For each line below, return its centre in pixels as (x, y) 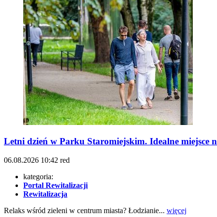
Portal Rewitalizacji (55, 185)
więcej (177, 210)
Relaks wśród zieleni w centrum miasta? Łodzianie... (85, 210)
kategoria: (38, 176)
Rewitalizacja (45, 194)
